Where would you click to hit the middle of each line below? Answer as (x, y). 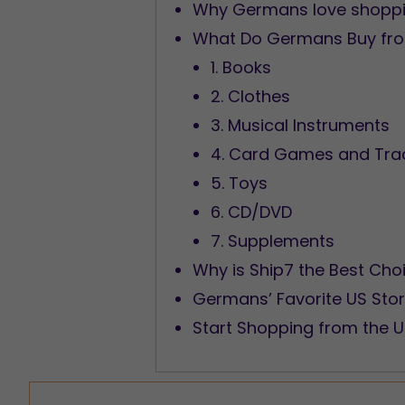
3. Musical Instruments (302, 125)
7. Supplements (275, 241)
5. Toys (241, 183)
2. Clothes (253, 96)
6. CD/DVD (254, 212)
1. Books (243, 67)
